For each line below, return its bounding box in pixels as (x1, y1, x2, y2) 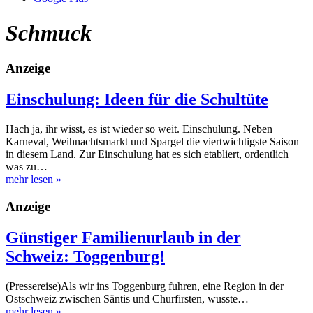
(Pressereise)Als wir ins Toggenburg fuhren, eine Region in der (6, 279, 284, 292)
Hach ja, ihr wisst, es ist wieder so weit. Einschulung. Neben (6, 123, 272, 136)
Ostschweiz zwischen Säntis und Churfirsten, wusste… (6, 292, 249, 305)
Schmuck (6, 20, 92, 45)
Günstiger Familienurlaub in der (6, 228, 241, 247)
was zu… (6, 161, 48, 173)
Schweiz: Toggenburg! (6, 247, 165, 265)
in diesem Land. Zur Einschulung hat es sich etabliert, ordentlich (6, 148, 289, 161)
